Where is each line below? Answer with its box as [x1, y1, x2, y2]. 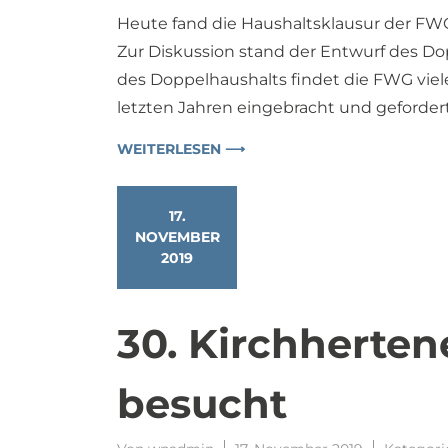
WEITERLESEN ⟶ [117, 139, 245, 158]
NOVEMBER [134, 227, 220, 246]
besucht [117, 378, 287, 428]
